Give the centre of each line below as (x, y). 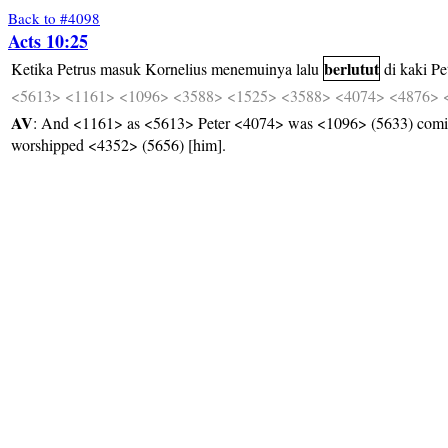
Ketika (32, 68)
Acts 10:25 (48, 41)
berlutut (351, 68)
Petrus (76, 68)
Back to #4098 (54, 18)
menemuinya (251, 68)
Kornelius (176, 68)
